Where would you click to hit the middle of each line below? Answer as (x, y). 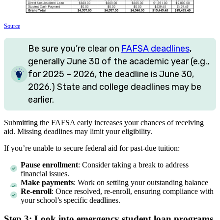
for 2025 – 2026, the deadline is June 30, (111, 74)
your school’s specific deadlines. (70, 200)
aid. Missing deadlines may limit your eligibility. (78, 131)
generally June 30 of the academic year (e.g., (119, 61)
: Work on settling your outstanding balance (141, 182)
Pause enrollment (49, 165)
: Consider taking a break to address (133, 165)
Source (12, 26)
